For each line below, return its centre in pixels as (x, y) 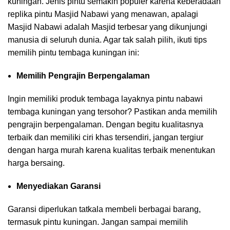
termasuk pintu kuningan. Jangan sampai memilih (98, 222)
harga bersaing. (36, 163)
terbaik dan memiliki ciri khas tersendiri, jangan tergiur (106, 138)
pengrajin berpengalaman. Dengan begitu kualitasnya (106, 125)
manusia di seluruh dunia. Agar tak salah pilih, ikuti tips (107, 40)
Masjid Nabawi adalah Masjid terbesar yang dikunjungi (108, 27)
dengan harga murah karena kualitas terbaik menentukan (111, 150)
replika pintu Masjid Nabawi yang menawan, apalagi (103, 14)
